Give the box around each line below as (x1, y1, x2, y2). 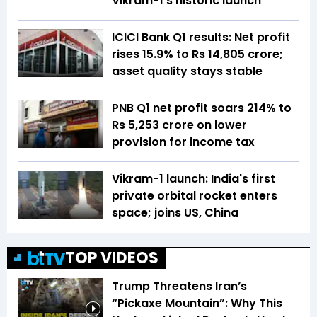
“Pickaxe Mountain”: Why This (112, 295, 282, 312)
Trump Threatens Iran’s (112, 278, 247, 295)
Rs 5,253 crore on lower (112, 117, 247, 134)
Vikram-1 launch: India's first (112, 171, 275, 188)
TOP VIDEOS (65, 247, 158, 270)
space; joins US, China (112, 204, 238, 221)
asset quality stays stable (112, 63, 263, 80)
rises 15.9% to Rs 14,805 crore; (112, 46, 283, 63)
